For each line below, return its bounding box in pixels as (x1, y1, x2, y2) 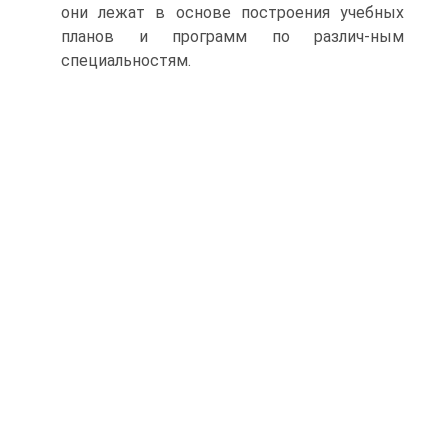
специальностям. (61, 51, 191, 70)
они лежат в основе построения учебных (61, 3, 404, 22)
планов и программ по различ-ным (61, 27, 404, 46)
